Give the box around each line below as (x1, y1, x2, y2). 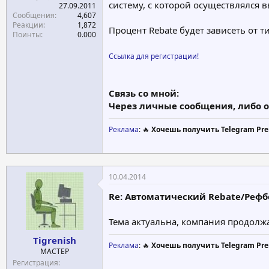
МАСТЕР (40, 246, 69, 256)
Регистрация (13, 258, 58, 268)
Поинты (13, 29, 41, 40)
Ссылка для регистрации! (109, 51, 199, 61)
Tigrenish (32, 234, 76, 246)
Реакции (13, 19, 43, 30)
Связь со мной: (109, 87, 179, 99)
